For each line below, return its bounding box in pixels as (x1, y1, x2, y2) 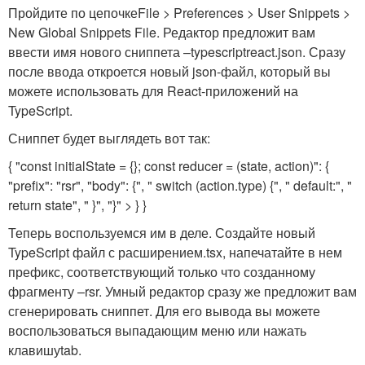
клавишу (8, 341, 60, 359)
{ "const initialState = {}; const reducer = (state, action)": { (8, 156, 329, 175)
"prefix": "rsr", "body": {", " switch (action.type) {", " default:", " (8, 176, 352, 195)
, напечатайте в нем (222, 243, 342, 262)
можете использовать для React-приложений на (8, 81, 298, 100)
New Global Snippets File (8, 23, 156, 42)
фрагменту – (8, 282, 85, 301)
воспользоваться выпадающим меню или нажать (8, 321, 306, 340)
